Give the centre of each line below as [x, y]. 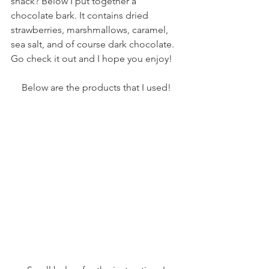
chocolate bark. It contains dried [81, 15]
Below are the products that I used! [96, 87]
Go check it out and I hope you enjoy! [93, 59]
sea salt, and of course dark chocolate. [94, 44]
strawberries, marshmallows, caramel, [91, 30]
